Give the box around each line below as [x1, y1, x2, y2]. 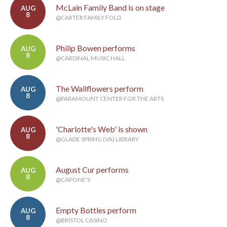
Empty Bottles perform [56, 205, 136, 215]
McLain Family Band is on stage [56, 3, 165, 13]
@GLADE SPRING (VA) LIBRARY [56, 135, 139, 143]
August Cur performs [56, 165, 129, 175]
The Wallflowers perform [56, 84, 143, 94]
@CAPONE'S [56, 176, 90, 184]
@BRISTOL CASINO [56, 216, 107, 224]
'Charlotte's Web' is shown [56, 124, 147, 134]
